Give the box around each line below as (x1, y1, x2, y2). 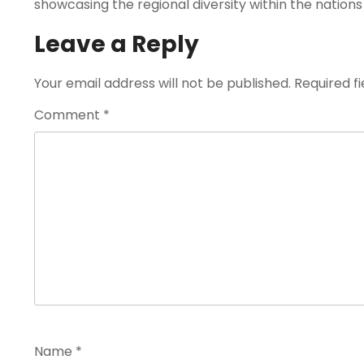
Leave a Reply (34, 28, 199, 60)
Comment (34, 106, 103, 124)
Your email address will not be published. (34, 74, 291, 93)
